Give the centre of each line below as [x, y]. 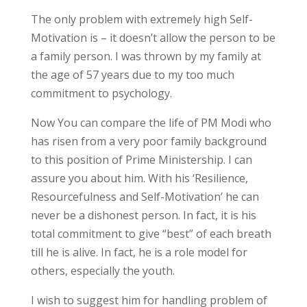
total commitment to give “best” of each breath [151, 234]
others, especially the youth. [102, 271]
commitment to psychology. [101, 93]
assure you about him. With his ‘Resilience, [139, 178]
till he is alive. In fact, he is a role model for [139, 252]
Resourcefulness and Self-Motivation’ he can [145, 197]
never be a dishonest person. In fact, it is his [143, 215]
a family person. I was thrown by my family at [146, 56]
